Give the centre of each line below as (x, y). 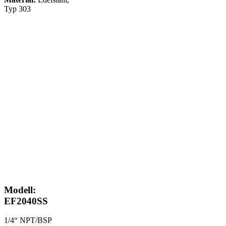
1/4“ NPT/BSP (28, 220)
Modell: (20, 190)
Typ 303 (17, 9)
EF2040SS (26, 201)
